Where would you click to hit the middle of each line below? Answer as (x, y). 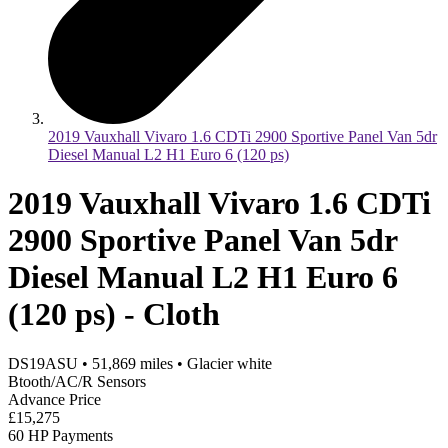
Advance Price (54, 399)
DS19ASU (43, 363)
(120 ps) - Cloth (114, 314)
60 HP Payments (60, 435)
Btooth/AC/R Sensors (77, 381)
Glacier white (229, 363)
